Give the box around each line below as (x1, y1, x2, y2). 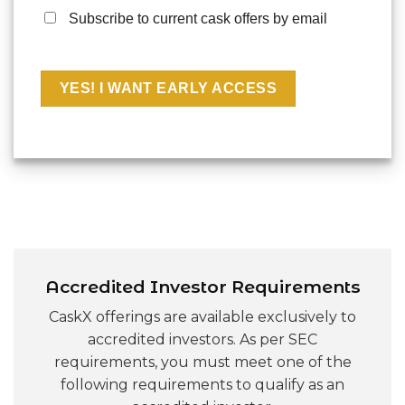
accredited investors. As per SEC (88, 331, 317, 349)
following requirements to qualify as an (61, 376, 344, 394)
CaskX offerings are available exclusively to (49, 308, 356, 326)
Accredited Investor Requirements (44, 275, 361, 297)
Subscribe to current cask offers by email (69, 10, 327, 26)
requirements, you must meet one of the (53, 353, 352, 372)
